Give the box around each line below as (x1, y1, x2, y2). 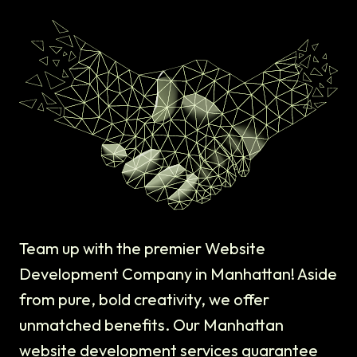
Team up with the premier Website (19, 238, 265, 259)
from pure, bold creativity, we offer (19, 289, 269, 310)
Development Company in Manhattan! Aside (19, 264, 337, 284)
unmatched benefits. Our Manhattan (19, 315, 284, 335)
